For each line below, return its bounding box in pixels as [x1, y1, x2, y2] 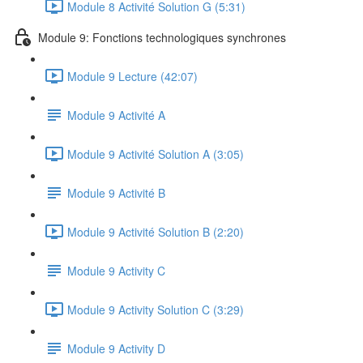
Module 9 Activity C [67, 262, 165, 279]
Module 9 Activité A [67, 106, 165, 123]
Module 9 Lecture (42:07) [67, 67, 198, 84]
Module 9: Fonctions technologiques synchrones [38, 28, 286, 45]
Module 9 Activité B [67, 184, 165, 201]
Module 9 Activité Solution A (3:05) [67, 145, 244, 162]
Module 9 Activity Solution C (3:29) [67, 301, 244, 318]
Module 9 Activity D [67, 340, 165, 357]
